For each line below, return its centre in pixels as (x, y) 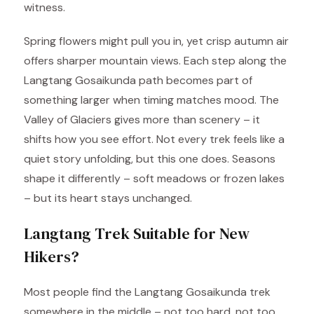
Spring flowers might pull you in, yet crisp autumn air (156, 41)
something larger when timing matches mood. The (151, 100)
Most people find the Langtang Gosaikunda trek (147, 292)
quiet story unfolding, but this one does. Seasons (150, 159)
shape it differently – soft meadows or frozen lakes (154, 178)
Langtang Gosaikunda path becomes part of (138, 80)
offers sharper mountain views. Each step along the (155, 61)
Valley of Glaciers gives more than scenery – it (142, 120)
